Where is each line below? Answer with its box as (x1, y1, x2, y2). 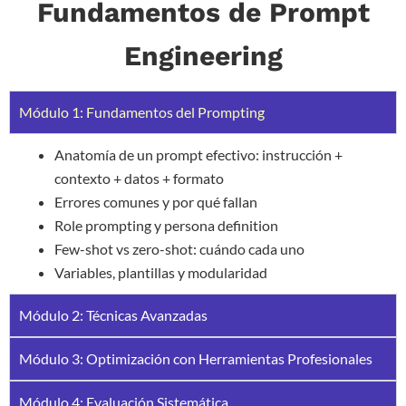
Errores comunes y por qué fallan (54, 192, 257, 210)
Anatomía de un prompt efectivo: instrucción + (54, 145, 343, 163)
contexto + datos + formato (54, 169, 224, 187)
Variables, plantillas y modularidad (54, 263, 267, 281)
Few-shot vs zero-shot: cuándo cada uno (54, 239, 304, 257)
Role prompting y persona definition (54, 216, 278, 234)
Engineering (123, 39, 283, 72)
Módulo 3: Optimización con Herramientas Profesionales (19, 349, 372, 367)
